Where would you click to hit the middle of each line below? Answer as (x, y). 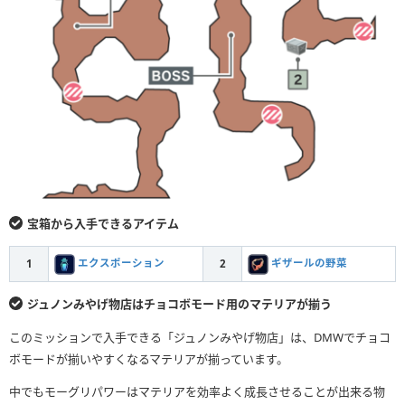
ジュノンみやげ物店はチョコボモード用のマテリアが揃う (179, 303)
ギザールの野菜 (309, 263)
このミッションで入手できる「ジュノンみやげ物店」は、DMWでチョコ (200, 337)
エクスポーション (121, 263)
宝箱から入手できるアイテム (103, 223)
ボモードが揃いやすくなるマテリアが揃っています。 (149, 358)
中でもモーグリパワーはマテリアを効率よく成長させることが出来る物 (197, 391)
